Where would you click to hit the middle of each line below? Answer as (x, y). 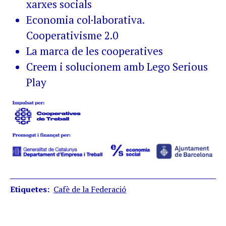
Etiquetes (29, 189)
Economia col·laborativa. (85, 19)
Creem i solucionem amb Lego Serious (117, 66)
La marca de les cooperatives (95, 51)
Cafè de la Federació (90, 189)
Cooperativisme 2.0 (72, 35)
